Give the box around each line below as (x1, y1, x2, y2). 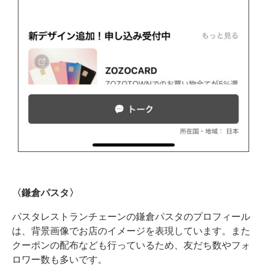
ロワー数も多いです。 (12, 254, 107, 264)
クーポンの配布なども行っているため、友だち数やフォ (12, 240, 250, 250)
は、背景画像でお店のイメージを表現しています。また (12, 225, 250, 235)
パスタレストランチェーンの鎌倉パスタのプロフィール (12, 211, 250, 221)
